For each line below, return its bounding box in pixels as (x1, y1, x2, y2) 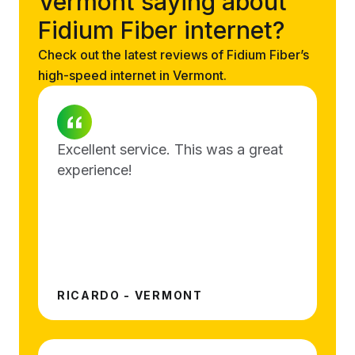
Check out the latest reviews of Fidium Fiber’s (38, 46, 309, 63)
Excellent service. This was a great (57, 140, 283, 158)
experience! (57, 161, 132, 178)
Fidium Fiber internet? (38, 15, 284, 44)
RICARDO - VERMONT (57, 288, 203, 302)
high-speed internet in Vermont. (38, 67, 227, 83)
